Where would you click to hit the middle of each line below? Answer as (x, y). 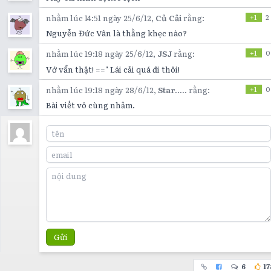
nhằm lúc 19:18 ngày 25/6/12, (102, 54)
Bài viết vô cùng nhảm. (91, 105)
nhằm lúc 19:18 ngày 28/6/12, (102, 90)
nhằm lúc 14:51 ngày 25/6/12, (101, 18)
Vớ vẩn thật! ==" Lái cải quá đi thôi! (113, 69)
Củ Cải (169, 18)
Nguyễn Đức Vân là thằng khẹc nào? (117, 33)
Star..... (173, 90)
